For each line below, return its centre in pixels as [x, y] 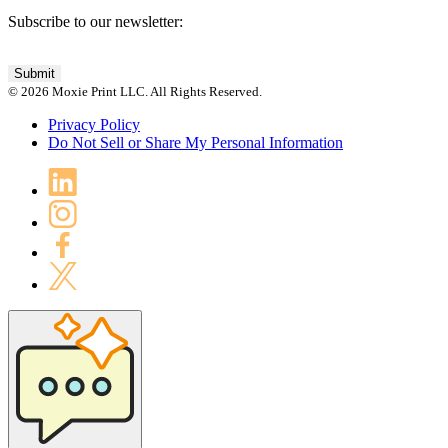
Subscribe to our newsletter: [95, 22]
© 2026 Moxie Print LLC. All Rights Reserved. [135, 92]
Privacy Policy [94, 125]
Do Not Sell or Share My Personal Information [195, 143]
